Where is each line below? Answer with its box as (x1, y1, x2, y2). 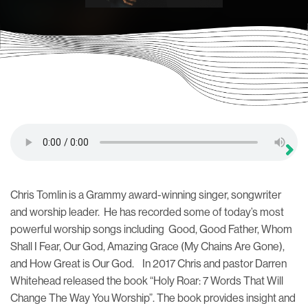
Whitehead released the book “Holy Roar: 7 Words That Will (10, 274, 283, 288)
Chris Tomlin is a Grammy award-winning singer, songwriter (10, 188, 281, 202)
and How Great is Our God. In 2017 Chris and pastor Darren (10, 257, 287, 271)
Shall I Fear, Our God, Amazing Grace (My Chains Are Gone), (10, 240, 285, 254)
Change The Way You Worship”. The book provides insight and (10, 291, 296, 305)
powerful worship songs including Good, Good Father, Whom (10, 223, 292, 236)
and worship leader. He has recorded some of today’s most (10, 206, 284, 219)
